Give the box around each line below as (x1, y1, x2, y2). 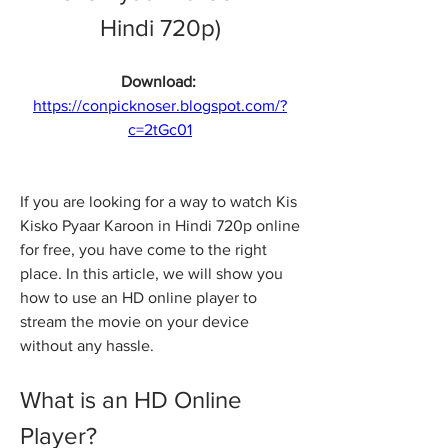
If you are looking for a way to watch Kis (20, 193, 297, 210)
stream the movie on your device (20, 313, 249, 330)
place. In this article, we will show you (20, 265, 283, 282)
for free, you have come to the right (20, 241, 267, 258)
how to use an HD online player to (20, 289, 257, 306)
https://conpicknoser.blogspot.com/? (33, 97, 287, 114)
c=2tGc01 (128, 121, 192, 138)
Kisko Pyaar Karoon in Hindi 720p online (20, 217, 300, 234)
